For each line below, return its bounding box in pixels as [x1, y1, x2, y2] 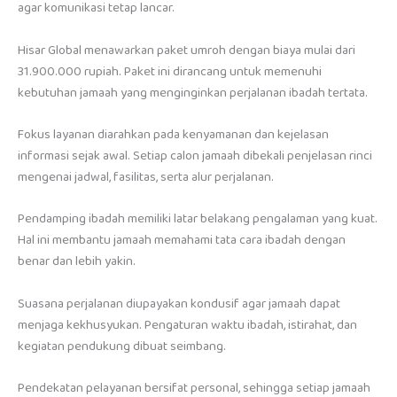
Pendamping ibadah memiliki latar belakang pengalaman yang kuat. [18, 208, 378, 230]
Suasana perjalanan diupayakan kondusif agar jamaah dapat [18, 292, 340, 315]
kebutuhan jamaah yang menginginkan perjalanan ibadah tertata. [18, 82, 368, 104]
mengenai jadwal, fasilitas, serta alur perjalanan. [18, 167, 274, 189]
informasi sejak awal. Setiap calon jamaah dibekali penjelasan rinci [18, 145, 372, 167]
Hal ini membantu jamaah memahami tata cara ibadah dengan [18, 230, 346, 252]
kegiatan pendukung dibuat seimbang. [18, 335, 226, 357]
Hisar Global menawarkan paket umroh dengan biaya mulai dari [18, 39, 355, 61]
